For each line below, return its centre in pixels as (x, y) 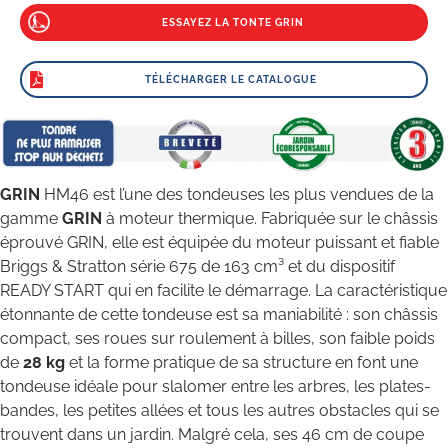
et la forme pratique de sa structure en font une (241, 363)
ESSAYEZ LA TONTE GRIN (233, 23)
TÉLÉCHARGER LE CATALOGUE (231, 80)
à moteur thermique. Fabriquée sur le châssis (272, 219)
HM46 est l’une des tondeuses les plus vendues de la (239, 195)
